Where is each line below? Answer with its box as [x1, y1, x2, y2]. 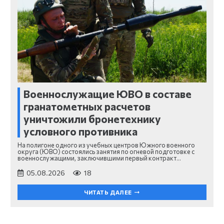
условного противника [23, 124, 137, 137]
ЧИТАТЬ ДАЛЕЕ [84, 188, 132, 195]
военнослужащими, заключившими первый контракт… [17, 154, 181, 162]
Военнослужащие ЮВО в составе [23, 87, 191, 100]
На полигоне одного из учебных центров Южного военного [17, 141, 195, 149]
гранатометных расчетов [23, 99, 150, 112]
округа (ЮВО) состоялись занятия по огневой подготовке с [17, 147, 194, 156]
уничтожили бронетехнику [23, 112, 161, 125]
